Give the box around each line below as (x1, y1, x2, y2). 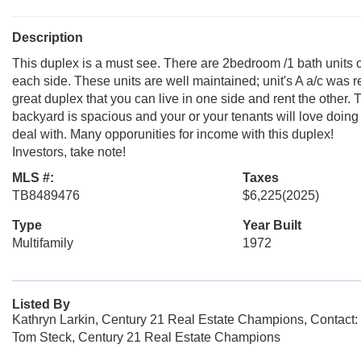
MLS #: (12, 171, 54, 185)
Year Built (242, 218, 301, 232)
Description (12, 31, 83, 44)
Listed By (12, 297, 70, 311)
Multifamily (12, 236, 73, 250)
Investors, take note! (12, 145, 126, 159)
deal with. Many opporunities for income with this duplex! (12, 127, 334, 141)
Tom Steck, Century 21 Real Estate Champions (12, 330, 280, 344)
